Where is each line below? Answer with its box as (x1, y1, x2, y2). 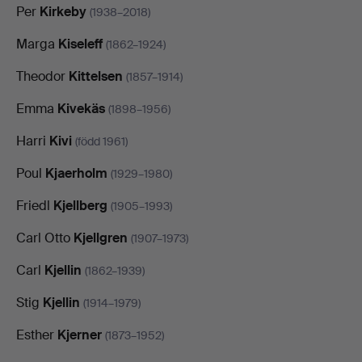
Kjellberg (53, 196, 107, 214)
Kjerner (57, 326, 102, 343)
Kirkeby (40, 2, 86, 20)
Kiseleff (58, 35, 103, 53)
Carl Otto (16, 229, 74, 246)
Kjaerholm (45, 164, 107, 182)
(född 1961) (75, 133, 128, 149)
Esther (16, 326, 57, 343)
